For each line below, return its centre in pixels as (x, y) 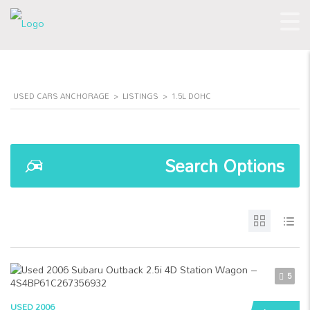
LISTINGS (140, 96)
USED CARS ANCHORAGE (61, 96)
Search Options (225, 166)
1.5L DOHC (191, 96)
